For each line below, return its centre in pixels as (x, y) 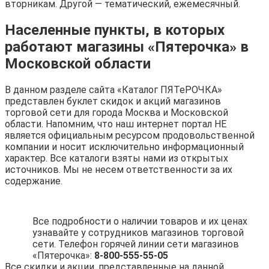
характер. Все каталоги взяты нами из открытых (116, 158)
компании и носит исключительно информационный (124, 147)
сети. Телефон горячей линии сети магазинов (136, 244)
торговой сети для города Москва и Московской (116, 112)
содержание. (34, 181)
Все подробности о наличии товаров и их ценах (140, 221)
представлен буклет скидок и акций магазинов (113, 101)
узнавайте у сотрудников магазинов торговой (138, 232)
